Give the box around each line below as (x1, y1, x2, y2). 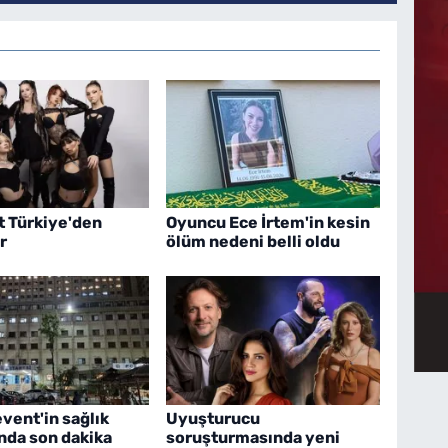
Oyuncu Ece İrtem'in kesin (166, 212, 371, 232)
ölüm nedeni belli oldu (166, 231, 341, 251)
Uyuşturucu (166, 408, 261, 428)
